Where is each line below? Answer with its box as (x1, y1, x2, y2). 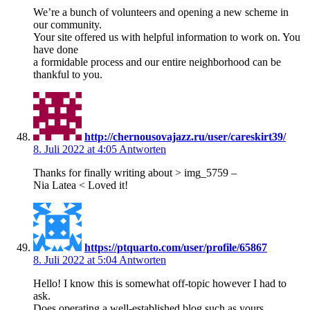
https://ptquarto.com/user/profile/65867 (84, 241, 267, 253)
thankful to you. (33, 68, 102, 80)
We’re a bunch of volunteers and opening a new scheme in (33, 6, 289, 18)
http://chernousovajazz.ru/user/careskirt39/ (84, 130, 286, 143)
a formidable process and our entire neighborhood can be (33, 55, 281, 68)
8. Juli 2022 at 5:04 (33, 253, 119, 266)
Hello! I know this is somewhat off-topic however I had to (33, 277, 286, 289)
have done (33, 43, 78, 55)
